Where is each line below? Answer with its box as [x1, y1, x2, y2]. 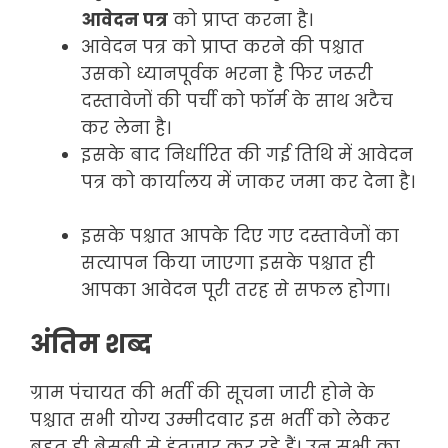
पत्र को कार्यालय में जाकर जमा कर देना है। [81, 170, 415, 195]
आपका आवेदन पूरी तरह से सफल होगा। [81, 278, 390, 303]
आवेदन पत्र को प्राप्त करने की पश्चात [81, 35, 364, 60]
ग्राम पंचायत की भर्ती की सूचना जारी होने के [30, 380, 375, 405]
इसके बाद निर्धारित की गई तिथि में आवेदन [81, 143, 413, 168]
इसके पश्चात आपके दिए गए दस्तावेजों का [81, 224, 399, 249]
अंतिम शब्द [30, 326, 157, 362]
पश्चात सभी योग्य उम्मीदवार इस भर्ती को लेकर [30, 407, 390, 432]
